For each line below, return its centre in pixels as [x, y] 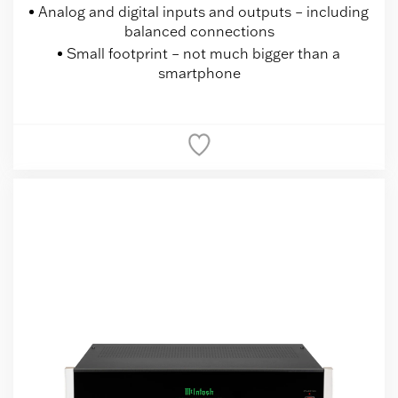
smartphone [199, 73]
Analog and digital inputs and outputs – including [203, 12]
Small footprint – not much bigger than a [203, 54]
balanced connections [199, 32]
